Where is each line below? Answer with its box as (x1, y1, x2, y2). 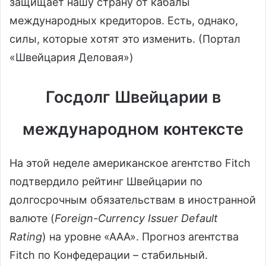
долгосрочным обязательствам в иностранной (9, 193, 256, 206)
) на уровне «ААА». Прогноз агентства (42, 230, 239, 243)
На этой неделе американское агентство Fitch (9, 156, 251, 169)
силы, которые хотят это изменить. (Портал (9, 33, 240, 46)
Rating (9, 230, 42, 243)
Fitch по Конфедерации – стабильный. (9, 248, 208, 261)
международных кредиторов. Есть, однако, (9, 14, 238, 27)
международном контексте (23, 119, 243, 140)
